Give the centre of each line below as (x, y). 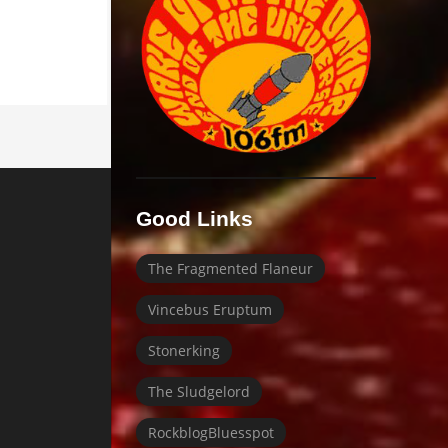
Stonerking (184, 351)
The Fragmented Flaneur (230, 269)
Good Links (194, 219)
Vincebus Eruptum (210, 310)
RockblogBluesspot (211, 433)
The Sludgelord (199, 392)
